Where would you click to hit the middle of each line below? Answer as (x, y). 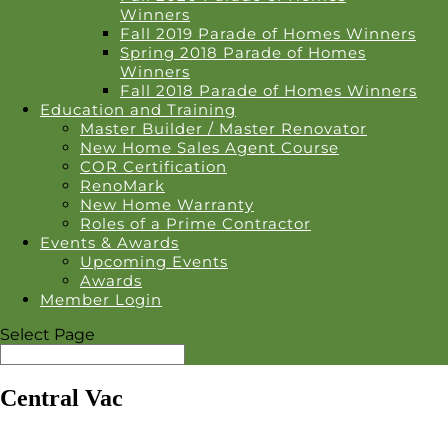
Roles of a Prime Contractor (195, 223)
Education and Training (138, 109)
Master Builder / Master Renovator (223, 128)
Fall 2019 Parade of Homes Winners (268, 33)
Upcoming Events (154, 261)
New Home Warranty (167, 204)
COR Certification (153, 166)
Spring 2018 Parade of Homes (243, 52)
